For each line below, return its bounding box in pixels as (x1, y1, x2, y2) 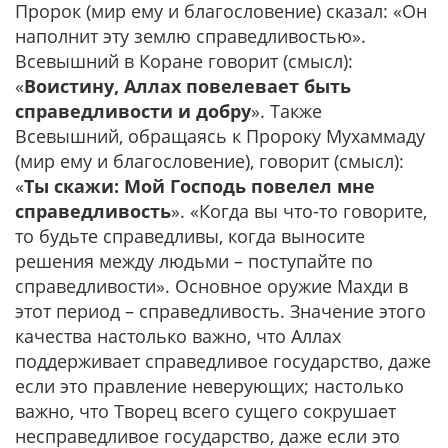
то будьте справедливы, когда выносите (15, 224, 365, 248)
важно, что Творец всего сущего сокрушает (15, 399, 396, 423)
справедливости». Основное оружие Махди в (15, 274, 408, 298)
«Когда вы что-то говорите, (185, 199, 427, 223)
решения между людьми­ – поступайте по (15, 249, 373, 273)
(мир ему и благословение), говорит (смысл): (15, 149, 404, 173)
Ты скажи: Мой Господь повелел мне (24, 174, 375, 198)
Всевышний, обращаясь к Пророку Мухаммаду (15, 124, 425, 148)
